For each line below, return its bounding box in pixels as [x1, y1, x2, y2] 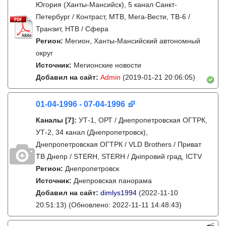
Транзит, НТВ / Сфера [36, 25, 108, 33]
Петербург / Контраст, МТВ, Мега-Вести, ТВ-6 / [36, 13, 190, 21]
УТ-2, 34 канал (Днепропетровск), [36, 128, 148, 136]
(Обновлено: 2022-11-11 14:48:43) [67, 201, 182, 209]
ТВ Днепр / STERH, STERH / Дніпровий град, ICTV [36, 152, 202, 160]
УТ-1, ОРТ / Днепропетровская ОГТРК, [79, 116, 207, 124]
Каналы [36, 116, 63, 124]
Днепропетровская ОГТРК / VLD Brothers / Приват [36, 140, 201, 148]
